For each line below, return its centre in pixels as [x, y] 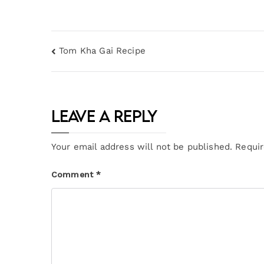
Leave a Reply [104, 116]
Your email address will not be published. [142, 147]
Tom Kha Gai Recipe [102, 51]
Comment [74, 175]
